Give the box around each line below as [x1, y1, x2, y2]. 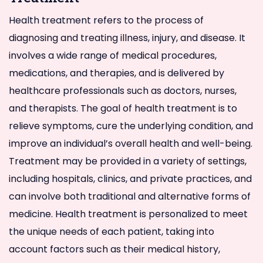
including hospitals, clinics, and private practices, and [9, 171, 252, 186]
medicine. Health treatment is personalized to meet [9, 207, 248, 221]
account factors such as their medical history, [9, 242, 220, 256]
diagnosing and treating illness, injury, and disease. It [9, 31, 245, 45]
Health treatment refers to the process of [9, 13, 204, 27]
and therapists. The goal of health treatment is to [9, 101, 237, 115]
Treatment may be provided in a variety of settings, [9, 154, 247, 168]
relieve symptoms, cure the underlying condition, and [9, 119, 253, 133]
